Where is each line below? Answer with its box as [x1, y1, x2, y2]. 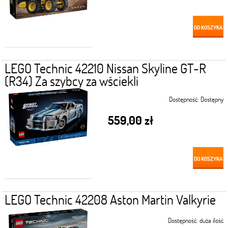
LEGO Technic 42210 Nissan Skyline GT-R [4, 59, 206, 77]
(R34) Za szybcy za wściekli [4, 72, 138, 90]
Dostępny [201, 94, 224, 104]
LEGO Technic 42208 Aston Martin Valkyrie [4, 190, 216, 208]
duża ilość [199, 215, 224, 225]
